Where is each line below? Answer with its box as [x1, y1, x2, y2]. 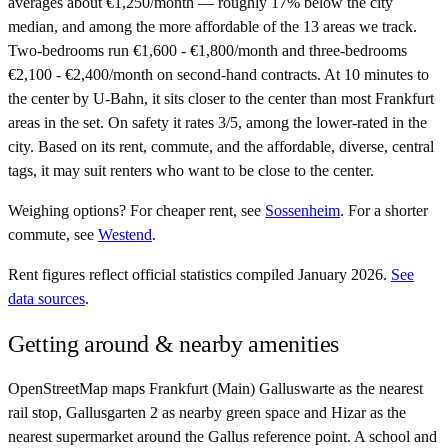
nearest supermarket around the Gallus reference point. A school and [8, 428, 437, 446]
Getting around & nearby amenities [8, 331, 340, 358]
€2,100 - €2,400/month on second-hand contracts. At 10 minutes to [8, 66, 429, 84]
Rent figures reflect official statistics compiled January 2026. [8, 266, 387, 284]
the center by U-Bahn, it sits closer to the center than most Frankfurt [8, 90, 434, 108]
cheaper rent [156, 202, 233, 220]
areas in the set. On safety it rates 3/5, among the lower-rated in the [8, 114, 427, 132]
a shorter [374, 202, 428, 220]
